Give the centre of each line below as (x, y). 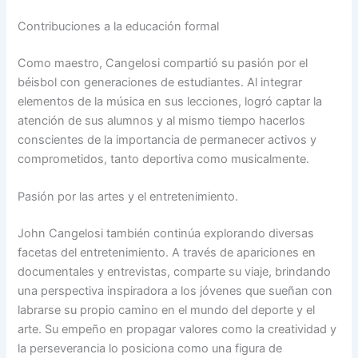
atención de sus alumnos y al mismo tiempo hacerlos (162, 121)
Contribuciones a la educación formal (119, 27)
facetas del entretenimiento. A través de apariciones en (167, 253)
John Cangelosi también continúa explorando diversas (166, 234)
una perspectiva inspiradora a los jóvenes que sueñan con (175, 291)
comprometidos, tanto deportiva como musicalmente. (164, 159)
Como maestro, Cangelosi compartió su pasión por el (163, 64)
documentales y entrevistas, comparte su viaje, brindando (175, 272)
